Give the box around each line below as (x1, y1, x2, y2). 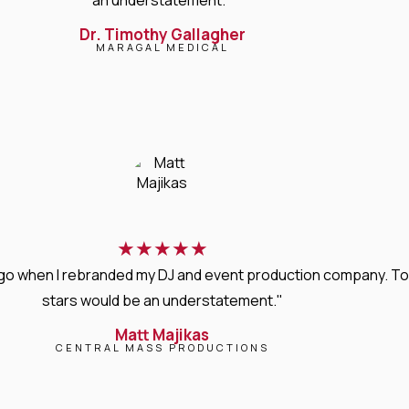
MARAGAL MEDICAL (95, 39, 229, 54)
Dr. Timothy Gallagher (79, 23, 246, 45)
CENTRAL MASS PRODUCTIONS (55, 340, 269, 354)
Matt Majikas (115, 323, 210, 345)
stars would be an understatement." (41, 289, 283, 310)
